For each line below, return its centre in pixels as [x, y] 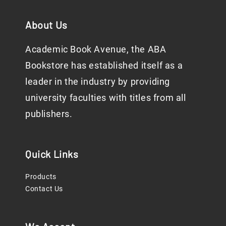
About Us [46, 25]
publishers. [49, 114]
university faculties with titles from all [106, 98]
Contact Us [44, 189]
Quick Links [52, 154]
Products [41, 177]
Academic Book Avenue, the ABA [96, 49]
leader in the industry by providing [98, 82]
